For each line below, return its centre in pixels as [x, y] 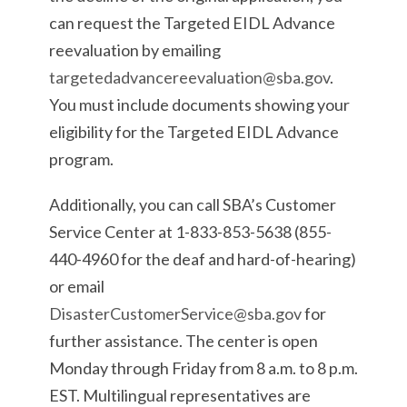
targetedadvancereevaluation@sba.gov [189, 77]
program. [81, 159]
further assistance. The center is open [184, 341]
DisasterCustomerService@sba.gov [175, 313]
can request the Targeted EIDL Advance [192, 23]
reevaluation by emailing [135, 50]
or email [77, 286]
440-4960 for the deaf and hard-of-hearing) [203, 259]
